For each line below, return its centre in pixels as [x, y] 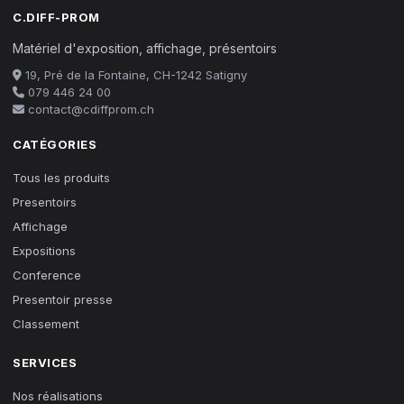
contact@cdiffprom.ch [89, 109]
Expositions [44, 251]
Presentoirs [45, 202]
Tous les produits [61, 178]
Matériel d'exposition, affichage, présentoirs [145, 48]
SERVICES [45, 363]
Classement [46, 324]
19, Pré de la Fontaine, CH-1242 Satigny [134, 75]
